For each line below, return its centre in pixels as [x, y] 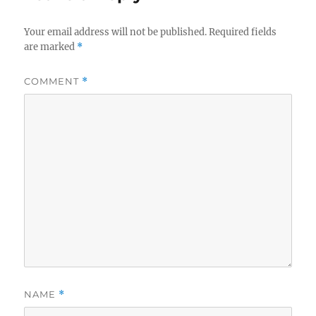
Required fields [243, 32]
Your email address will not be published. [116, 32]
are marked [51, 47]
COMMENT [53, 81]
